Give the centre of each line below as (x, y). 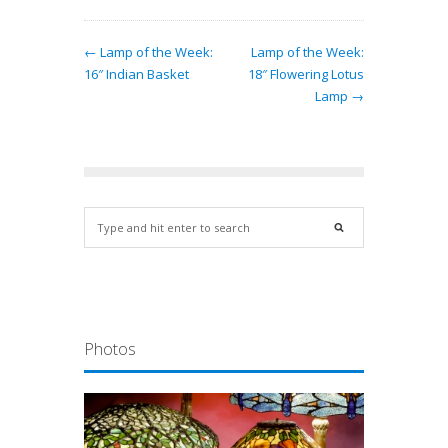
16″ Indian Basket (136, 73)
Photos (110, 348)
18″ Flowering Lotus (306, 73)
